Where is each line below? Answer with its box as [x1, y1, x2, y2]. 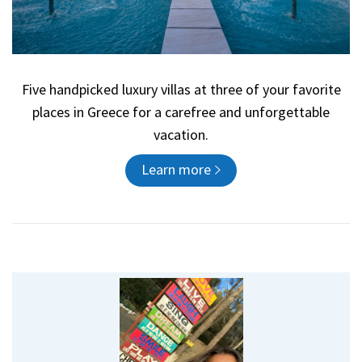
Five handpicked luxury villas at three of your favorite [21, 79, 341, 99]
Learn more [141, 159, 211, 179]
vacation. [154, 124, 208, 144]
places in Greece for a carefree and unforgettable [32, 102, 330, 121]
